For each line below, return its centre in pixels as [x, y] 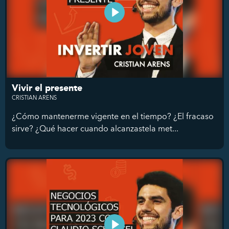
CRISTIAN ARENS [34, 97]
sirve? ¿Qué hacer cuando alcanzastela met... [95, 128]
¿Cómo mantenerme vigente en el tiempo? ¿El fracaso [113, 116]
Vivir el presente [47, 88]
